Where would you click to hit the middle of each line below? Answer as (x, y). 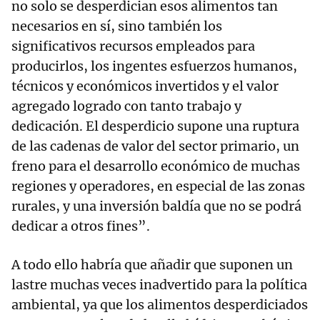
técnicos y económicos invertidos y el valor (145, 86)
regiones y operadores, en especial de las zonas (158, 186)
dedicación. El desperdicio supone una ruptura (155, 126)
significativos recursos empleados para (133, 46)
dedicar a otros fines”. (81, 226)
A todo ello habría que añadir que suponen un (152, 265)
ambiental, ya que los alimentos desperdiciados (160, 305)
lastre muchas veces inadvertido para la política (159, 285)
